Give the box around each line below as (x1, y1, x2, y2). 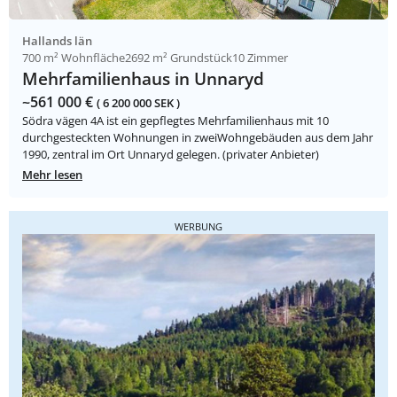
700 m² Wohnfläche (22, 50, 125, 66)
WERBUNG (175, 220, 222, 234)
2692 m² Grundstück (125, 50, 232, 66)
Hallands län (22, 33, 92, 50)
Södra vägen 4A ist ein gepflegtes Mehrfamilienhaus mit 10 (22, 113, 329, 129)
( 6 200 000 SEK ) (97, 95, 180, 112)
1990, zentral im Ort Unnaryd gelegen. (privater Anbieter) (22, 146, 319, 163)
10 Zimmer (232, 50, 288, 66)
